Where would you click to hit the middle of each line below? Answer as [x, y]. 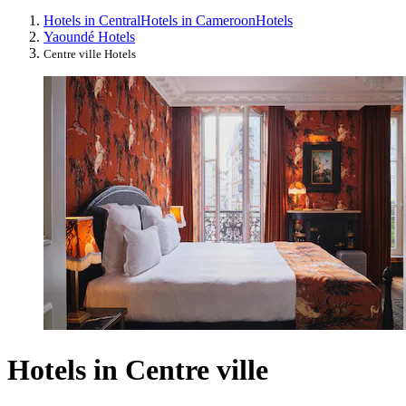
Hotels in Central [92, 21]
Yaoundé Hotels [89, 37]
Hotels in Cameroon [198, 21]
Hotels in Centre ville [138, 369]
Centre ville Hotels [90, 54]
